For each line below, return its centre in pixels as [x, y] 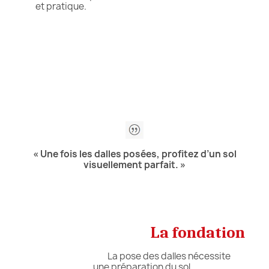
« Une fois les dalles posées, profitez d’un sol [134, 154]
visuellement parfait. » [134, 165]
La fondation [198, 233]
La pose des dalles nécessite [166, 256]
